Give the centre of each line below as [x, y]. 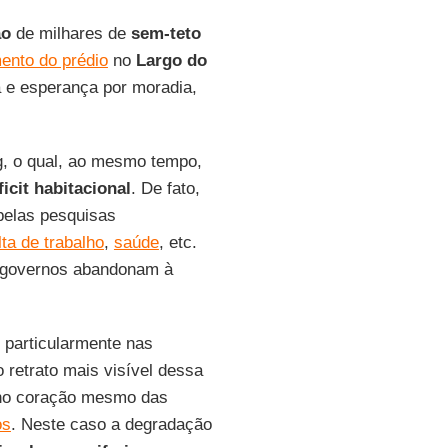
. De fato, [165, 188]
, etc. [177, 242]
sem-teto [165, 33]
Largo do [171, 60]
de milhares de [70, 33]
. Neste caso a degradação [111, 424]
